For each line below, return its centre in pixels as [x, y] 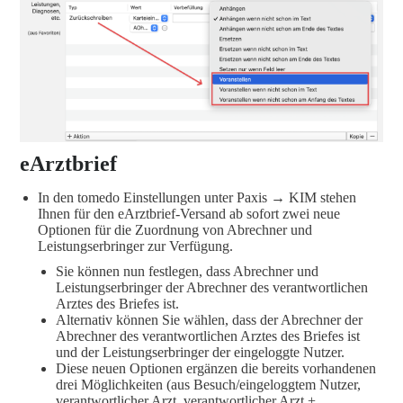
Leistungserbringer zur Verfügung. [135, 246]
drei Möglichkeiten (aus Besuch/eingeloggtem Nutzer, [208, 384]
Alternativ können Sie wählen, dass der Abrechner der [209, 319]
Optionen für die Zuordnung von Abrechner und [175, 229]
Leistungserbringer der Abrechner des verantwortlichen [212, 287]
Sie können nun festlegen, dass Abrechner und [187, 271]
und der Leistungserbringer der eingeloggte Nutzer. [200, 352]
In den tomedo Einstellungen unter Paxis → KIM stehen [197, 197]
